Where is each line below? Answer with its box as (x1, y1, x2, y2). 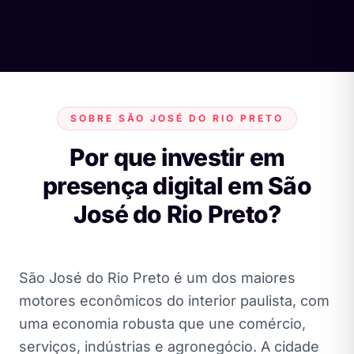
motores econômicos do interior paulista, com (19, 292, 330, 309)
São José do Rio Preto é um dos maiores (19, 269, 296, 286)
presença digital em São (43, 171, 311, 200)
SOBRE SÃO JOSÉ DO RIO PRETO (70, 111, 284, 124)
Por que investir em (69, 142, 285, 171)
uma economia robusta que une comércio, (19, 314, 306, 332)
